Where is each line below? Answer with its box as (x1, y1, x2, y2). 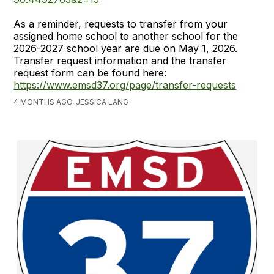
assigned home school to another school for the (13, 29, 239, 42)
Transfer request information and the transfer (13, 54, 227, 67)
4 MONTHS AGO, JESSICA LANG (13, 97, 129, 106)
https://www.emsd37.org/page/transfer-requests (13, 78, 237, 91)
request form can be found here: (13, 66, 167, 79)
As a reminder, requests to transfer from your (13, 17, 228, 30)
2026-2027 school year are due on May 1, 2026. (13, 42, 238, 54)
